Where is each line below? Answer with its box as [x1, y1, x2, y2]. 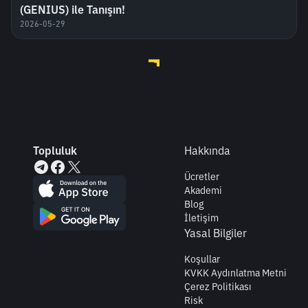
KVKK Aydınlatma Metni [184, 267, 287, 279]
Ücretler [184, 170, 219, 183]
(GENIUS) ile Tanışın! [20, 2, 125, 16]
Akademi [184, 184, 222, 197]
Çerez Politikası [184, 280, 252, 293]
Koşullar [184, 253, 220, 265]
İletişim [184, 212, 219, 224]
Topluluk [33, 144, 77, 157]
